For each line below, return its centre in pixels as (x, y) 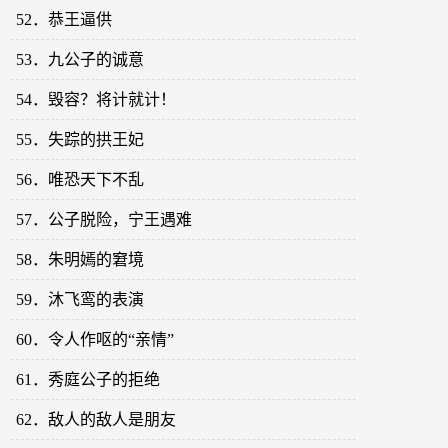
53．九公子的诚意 (80, 60)
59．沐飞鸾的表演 (80, 300)
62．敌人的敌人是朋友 (96, 420)
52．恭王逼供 (64, 20)
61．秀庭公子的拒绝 (88, 380)
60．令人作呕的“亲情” (95, 340)
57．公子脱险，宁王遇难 (104, 220)
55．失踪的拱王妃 (80, 140)
